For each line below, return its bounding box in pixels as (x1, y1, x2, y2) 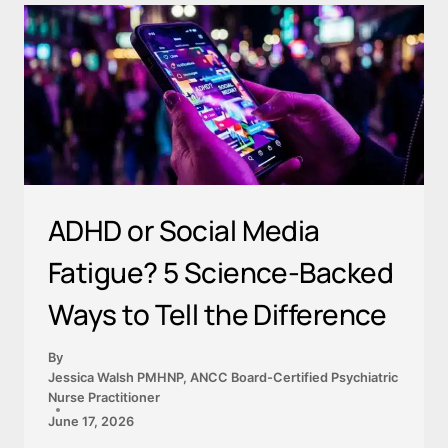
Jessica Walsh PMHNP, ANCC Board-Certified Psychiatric (48, 369, 398, 385)
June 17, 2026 (48, 413, 134, 429)
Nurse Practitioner (48, 389, 160, 405)
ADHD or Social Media (48, 211, 320, 250)
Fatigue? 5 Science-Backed (48, 253, 394, 292)
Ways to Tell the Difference (48, 295, 387, 334)
